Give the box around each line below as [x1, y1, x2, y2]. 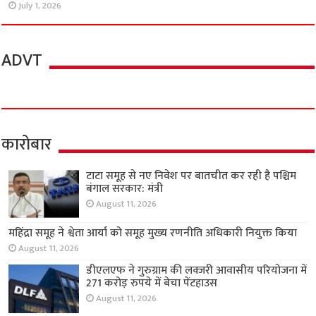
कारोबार [1, 130, 52, 159]
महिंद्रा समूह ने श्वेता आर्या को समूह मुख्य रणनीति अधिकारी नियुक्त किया [8, 224, 298, 243]
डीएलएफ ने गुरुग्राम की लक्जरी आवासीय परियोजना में [86, 261, 308, 281]
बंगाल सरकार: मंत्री [86, 179, 164, 199]
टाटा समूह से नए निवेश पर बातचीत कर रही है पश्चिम [86, 166, 297, 186]
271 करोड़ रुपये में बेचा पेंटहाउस [86, 274, 218, 293]
